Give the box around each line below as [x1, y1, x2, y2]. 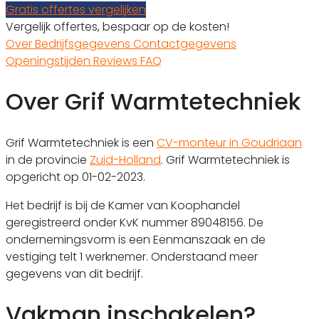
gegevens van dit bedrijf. [6, 265, 143, 282]
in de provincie [6, 151, 90, 168]
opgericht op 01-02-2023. [6, 168, 145, 185]
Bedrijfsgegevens [35, 35, 133, 52]
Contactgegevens [133, 35, 236, 52]
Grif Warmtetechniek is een [6, 134, 157, 151]
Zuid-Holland [90, 151, 161, 168]
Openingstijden [6, 52, 93, 69]
